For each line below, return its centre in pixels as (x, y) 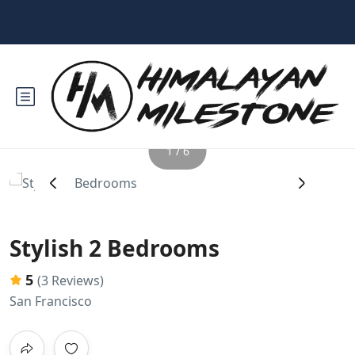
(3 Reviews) (71, 281)
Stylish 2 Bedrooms (115, 248)
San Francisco (51, 301)
